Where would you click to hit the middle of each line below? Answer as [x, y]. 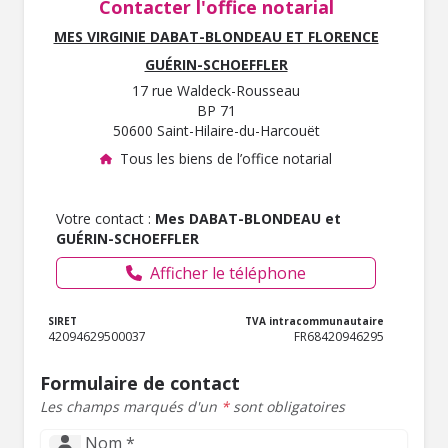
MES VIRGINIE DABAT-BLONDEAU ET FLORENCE [216, 37]
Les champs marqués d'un [130, 407]
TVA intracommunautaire [314, 321]
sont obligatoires [287, 407]
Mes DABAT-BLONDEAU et [248, 219]
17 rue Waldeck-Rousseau [216, 91]
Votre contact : [105, 219]
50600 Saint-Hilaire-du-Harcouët [216, 131]
